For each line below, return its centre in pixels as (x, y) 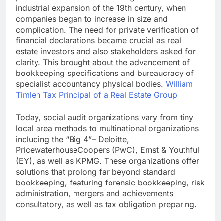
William (179, 84)
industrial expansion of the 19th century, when (101, 8)
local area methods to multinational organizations (107, 129)
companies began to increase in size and (92, 19)
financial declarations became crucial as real (98, 41)
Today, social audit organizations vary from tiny (105, 118)
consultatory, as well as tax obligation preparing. (106, 204)
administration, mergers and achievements (94, 194)
